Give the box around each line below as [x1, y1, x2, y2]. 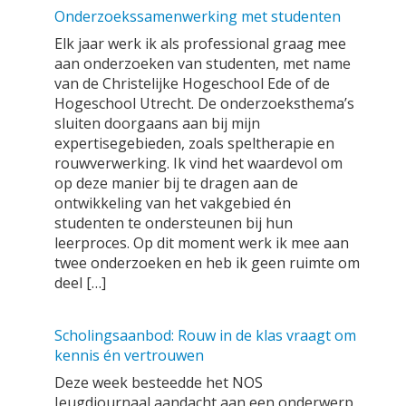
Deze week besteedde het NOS [54, 372, 263, 392]
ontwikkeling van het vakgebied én [54, 193, 291, 213]
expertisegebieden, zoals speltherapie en [54, 133, 334, 153]
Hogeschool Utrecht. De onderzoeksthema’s [54, 93, 354, 113]
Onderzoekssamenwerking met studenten [54, 6, 341, 26]
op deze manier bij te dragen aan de [54, 173, 298, 193]
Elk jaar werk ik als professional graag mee [54, 34, 346, 53]
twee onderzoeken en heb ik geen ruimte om [54, 253, 360, 273]
